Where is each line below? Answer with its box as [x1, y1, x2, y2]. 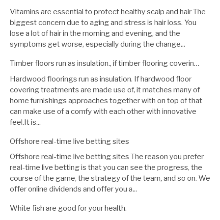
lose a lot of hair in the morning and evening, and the [10, 29, 180, 38]
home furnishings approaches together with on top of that [10, 96, 202, 105]
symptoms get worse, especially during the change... [10, 40, 185, 49]
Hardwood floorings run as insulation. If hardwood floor [10, 74, 192, 83]
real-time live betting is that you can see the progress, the [10, 163, 202, 172]
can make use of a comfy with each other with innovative [10, 107, 196, 116]
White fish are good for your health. [10, 204, 127, 213]
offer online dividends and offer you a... [10, 185, 137, 194]
